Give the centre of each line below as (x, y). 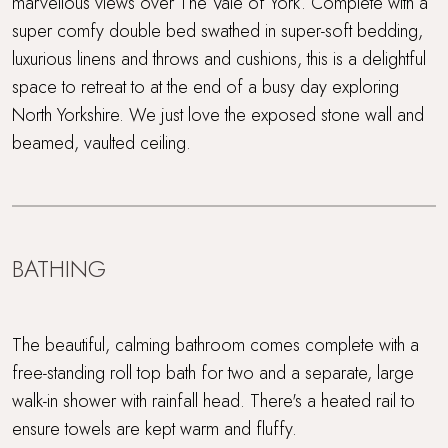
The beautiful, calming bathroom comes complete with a (215, 344)
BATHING (59, 268)
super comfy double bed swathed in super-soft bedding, (217, 30)
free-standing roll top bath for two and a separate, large (213, 372)
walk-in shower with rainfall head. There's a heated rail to (213, 400)
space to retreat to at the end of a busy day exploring (205, 86)
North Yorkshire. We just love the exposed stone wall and (218, 114)
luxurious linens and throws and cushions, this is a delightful (219, 58)
